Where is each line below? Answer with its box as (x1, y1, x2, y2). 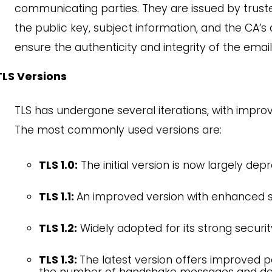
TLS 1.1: (39, 189, 76, 204)
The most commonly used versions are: (15, 123, 222, 137)
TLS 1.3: (39, 253, 80, 267)
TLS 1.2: (39, 221, 77, 236)
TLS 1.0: (39, 158, 78, 172)
